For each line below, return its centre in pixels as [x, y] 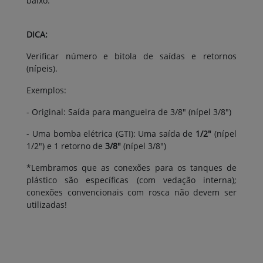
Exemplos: [47, 90]
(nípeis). [42, 68]
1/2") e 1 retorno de [65, 146]
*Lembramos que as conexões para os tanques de [131, 167]
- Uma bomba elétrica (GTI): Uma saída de [110, 133]
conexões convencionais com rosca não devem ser [131, 192]
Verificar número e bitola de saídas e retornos [131, 56]
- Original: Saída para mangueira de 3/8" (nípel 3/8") [129, 112]
